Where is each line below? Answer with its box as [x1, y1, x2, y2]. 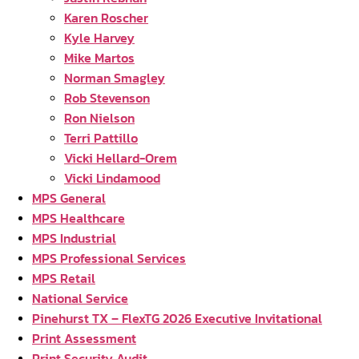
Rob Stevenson [64, 88, 150, 107]
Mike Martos [64, 48, 135, 67]
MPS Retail [32, 268, 95, 288]
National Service [32, 288, 128, 308]
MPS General [32, 188, 106, 208]
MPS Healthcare [32, 208, 125, 228]
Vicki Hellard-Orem [64, 148, 177, 167]
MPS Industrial [32, 228, 116, 248]
